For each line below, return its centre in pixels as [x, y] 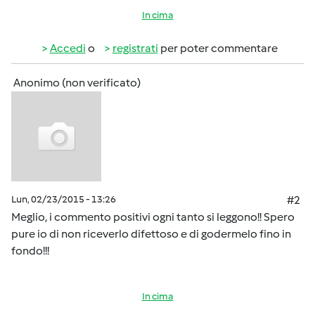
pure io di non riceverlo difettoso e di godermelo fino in [151, 234]
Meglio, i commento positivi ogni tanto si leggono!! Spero [153, 217]
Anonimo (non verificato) [77, 83]
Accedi [67, 48]
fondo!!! [30, 251]
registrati [135, 48]
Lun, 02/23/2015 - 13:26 [64, 199]
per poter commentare [218, 48]
